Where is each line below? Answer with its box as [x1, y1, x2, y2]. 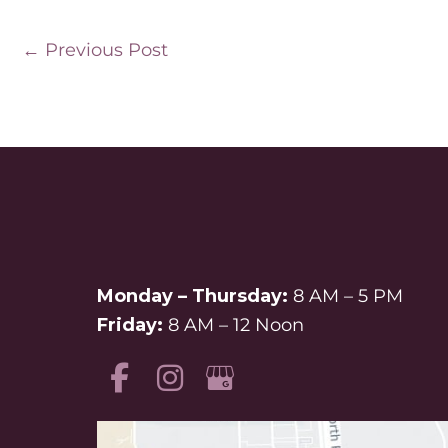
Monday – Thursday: [97, 284, 288, 307]
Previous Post [40, 38, 168, 61]
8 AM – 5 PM [288, 284, 403, 307]
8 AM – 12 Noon [163, 313, 304, 336]
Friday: [97, 313, 163, 336]
